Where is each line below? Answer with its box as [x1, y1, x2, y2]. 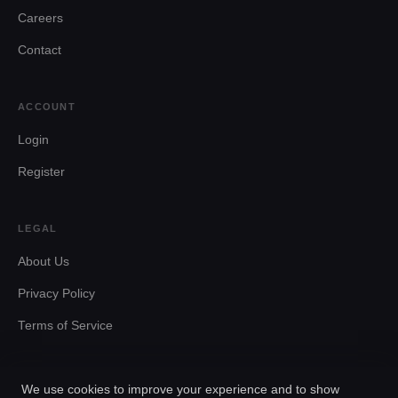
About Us [18, 255, 69, 268]
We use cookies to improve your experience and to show [21, 383, 339, 396]
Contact [18, 44, 61, 57]
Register [18, 165, 65, 179]
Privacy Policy [18, 287, 95, 300]
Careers [18, 12, 63, 25]
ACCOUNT [18, 101, 76, 112]
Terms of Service [18, 319, 113, 332]
